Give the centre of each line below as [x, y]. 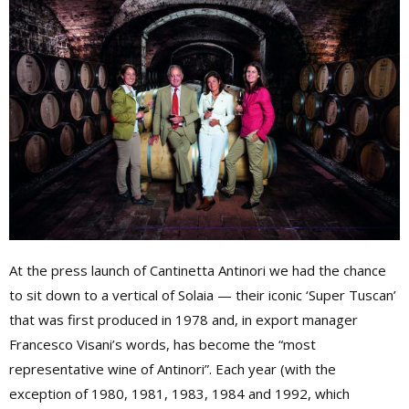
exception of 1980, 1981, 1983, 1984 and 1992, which [179, 393]
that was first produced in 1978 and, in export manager [184, 319]
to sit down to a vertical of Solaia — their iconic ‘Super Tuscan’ [203, 294]
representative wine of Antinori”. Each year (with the [173, 368]
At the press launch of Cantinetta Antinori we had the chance [198, 270]
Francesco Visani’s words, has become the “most [163, 344]
